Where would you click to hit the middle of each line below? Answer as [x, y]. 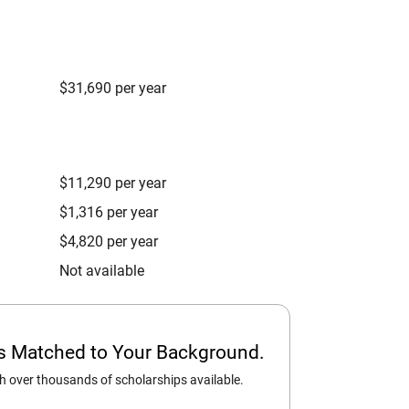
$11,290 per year [113, 183]
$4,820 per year [109, 241]
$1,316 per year [109, 212]
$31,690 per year [113, 88]
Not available [102, 271]
